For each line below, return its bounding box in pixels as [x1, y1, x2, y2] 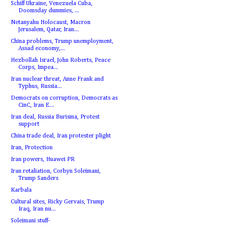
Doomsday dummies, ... [18, 8, 79, 14]
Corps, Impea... [18, 64, 58, 71]
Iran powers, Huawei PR [10, 156, 75, 163]
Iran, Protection [10, 145, 53, 151]
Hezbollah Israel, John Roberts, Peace [10, 57, 110, 63]
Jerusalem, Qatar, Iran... [18, 27, 79, 33]
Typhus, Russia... [18, 83, 62, 89]
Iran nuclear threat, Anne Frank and [10, 76, 104, 82]
